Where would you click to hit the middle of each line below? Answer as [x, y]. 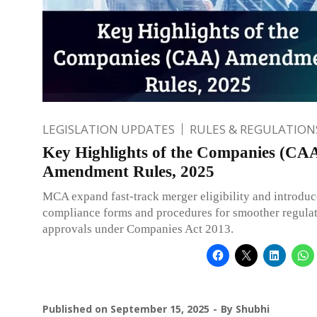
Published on [76, 309]
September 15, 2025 [160, 309]
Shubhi [253, 309]
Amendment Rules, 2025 [128, 171]
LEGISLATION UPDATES [109, 129]
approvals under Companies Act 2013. [138, 229]
